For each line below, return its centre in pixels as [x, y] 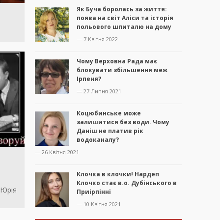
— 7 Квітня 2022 [97, 39]
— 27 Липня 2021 [99, 91]
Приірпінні [94, 192]
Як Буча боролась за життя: [122, 9]
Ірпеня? [89, 79]
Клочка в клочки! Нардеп [118, 174]
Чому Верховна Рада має [117, 61]
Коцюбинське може [109, 113]
